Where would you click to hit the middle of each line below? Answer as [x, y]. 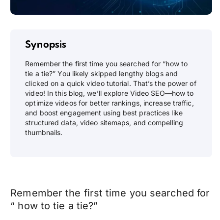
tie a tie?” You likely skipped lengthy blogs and [102, 74]
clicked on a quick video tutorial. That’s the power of [111, 83]
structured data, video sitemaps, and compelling [104, 123]
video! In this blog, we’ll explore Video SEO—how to [110, 93]
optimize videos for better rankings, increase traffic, [110, 103]
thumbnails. [44, 133]
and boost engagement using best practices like [104, 113]
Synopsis [46, 44]
